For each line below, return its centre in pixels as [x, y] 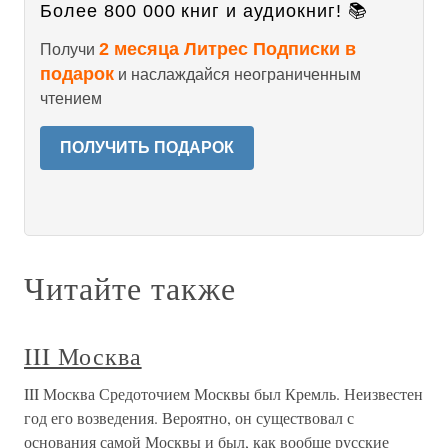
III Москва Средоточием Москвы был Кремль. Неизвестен [223, 393]
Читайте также [130, 287]
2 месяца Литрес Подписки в [227, 49]
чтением [71, 98]
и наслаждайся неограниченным [237, 74]
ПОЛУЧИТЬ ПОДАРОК [147, 147]
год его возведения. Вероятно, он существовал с [189, 417]
